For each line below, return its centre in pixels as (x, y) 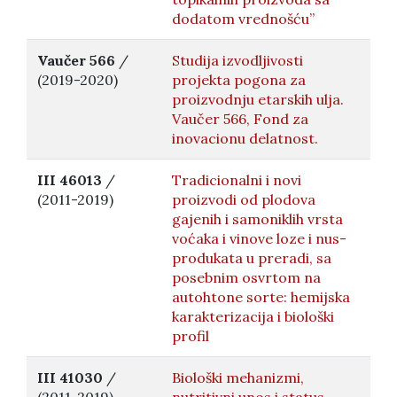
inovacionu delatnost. (245, 138)
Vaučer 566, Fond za (240, 119)
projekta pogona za (239, 80)
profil (191, 336)
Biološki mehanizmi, (238, 378)
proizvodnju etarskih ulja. (258, 99)
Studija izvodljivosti (237, 60)
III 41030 (70, 378)
